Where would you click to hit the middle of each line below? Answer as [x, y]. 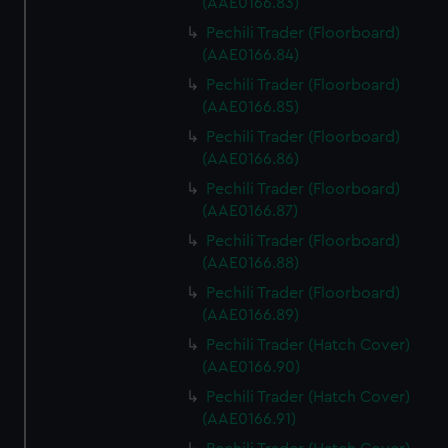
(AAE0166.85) [251, 107]
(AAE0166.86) [251, 159]
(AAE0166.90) [251, 367]
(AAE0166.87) [250, 211]
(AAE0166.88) [251, 263]
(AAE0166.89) [251, 315]
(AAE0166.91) [249, 419]
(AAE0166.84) [251, 55]
